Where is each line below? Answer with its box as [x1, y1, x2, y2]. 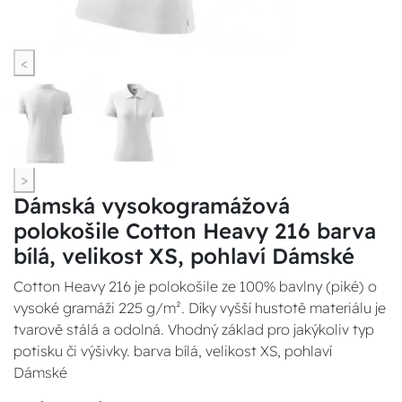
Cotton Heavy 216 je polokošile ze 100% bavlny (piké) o [13, 277, 377, 295]
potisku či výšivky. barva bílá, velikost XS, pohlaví [13, 342, 332, 360]
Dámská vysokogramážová [13, 192, 290, 219]
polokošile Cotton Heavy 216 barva [13, 217, 376, 244]
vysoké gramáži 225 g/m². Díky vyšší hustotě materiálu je [13, 299, 386, 317]
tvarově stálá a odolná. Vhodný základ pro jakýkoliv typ [13, 320, 374, 338]
